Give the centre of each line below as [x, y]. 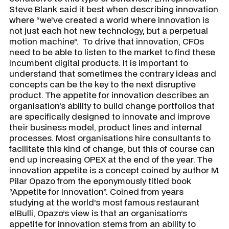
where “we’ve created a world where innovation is [109, 19]
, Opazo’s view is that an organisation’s [110, 213]
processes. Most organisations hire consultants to [110, 138]
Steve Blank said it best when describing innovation [114, 9]
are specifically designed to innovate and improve [110, 116]
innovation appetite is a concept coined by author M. [114, 170]
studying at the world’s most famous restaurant [104, 202]
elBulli [21, 213]
